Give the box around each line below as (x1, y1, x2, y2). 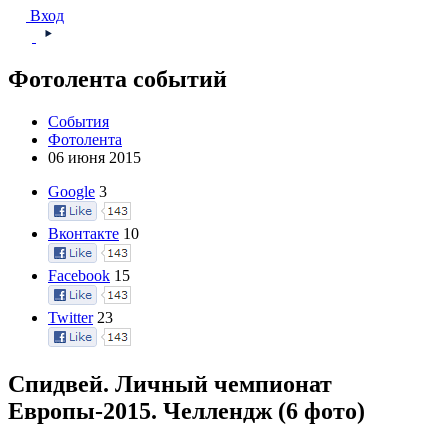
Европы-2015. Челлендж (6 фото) (8, 398, 365, 425)
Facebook (48, 267, 110, 285)
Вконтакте (48, 225, 119, 243)
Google (48, 183, 95, 201)
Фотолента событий (8, 66, 227, 93)
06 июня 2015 (48, 149, 141, 167)
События (48, 113, 109, 131)
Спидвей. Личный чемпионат (8, 371, 332, 398)
